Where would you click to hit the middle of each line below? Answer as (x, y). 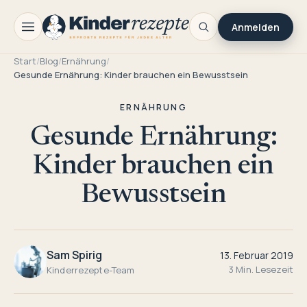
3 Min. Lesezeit (261, 269)
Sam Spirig (74, 255)
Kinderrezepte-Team (91, 270)
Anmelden (256, 27)
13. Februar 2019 (257, 255)
